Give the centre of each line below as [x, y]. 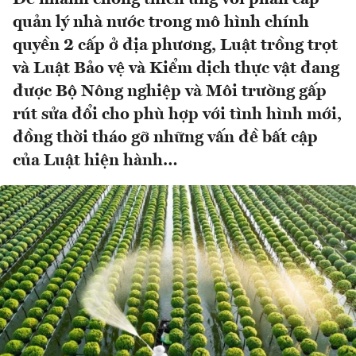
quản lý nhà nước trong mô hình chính [161, 23]
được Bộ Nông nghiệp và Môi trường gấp [170, 92]
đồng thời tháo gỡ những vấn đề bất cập [165, 138]
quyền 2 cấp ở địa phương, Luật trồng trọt [175, 46]
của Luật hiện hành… [95, 161]
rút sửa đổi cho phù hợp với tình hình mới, [177, 115]
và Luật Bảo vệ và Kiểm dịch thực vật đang [176, 69]
